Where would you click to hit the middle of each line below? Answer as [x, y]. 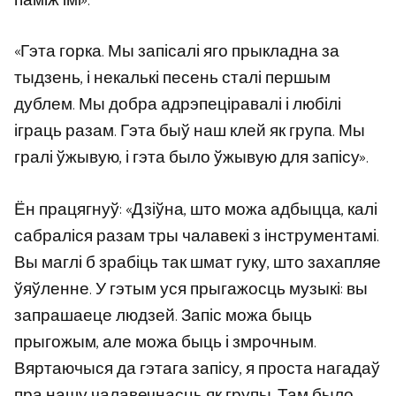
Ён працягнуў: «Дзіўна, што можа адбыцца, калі [196, 209]
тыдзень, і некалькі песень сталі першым [172, 79]
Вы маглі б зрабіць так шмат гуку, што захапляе [198, 263]
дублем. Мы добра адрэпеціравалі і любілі [178, 105]
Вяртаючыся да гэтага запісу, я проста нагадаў [197, 369]
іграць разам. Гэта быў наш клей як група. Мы [190, 132]
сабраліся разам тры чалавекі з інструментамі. [197, 236]
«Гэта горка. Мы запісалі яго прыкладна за [177, 52]
